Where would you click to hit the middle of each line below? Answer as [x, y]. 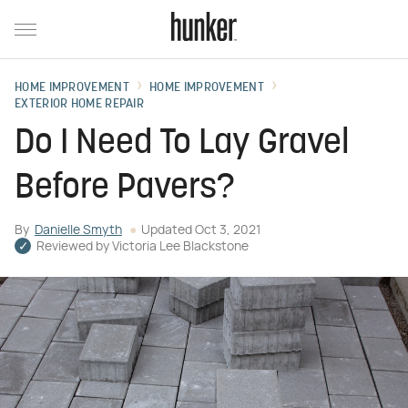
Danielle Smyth [78, 230]
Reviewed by [74, 247]
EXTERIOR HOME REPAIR [79, 104]
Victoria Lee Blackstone [180, 247]
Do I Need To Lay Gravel [182, 144]
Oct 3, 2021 [228, 230]
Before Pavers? [125, 189]
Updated [168, 230]
